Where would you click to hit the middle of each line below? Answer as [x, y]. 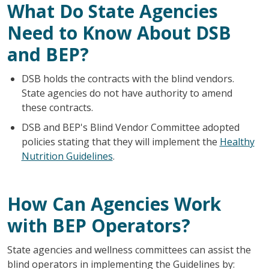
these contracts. [57, 107]
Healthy [237, 141]
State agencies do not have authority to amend [127, 93]
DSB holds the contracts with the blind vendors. [128, 78]
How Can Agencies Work [114, 204]
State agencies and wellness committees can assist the [129, 249]
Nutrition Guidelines [67, 156]
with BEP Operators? [98, 225]
